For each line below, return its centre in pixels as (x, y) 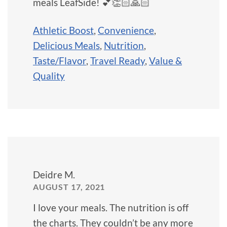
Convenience (126, 30)
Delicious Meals (66, 45)
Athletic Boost (63, 30)
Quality (49, 75)
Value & (165, 60)
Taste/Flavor (60, 60)
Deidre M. (54, 174)
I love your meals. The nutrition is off (111, 207)
